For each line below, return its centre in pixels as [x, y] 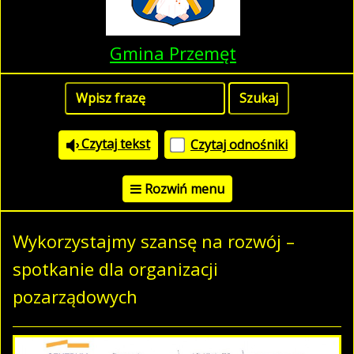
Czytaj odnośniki [239, 145]
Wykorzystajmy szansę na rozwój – [154, 241]
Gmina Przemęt [173, 53]
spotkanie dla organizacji [115, 268]
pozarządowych [75, 296]
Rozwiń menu [184, 188]
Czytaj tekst [114, 144]
